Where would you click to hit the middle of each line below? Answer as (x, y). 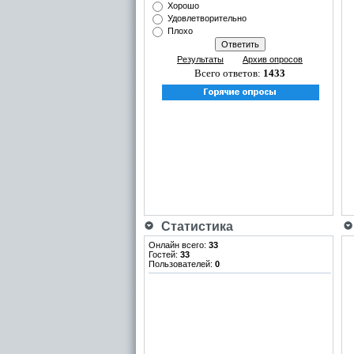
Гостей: (164, 254)
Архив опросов (273, 59)
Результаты (200, 59)
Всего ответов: (229, 73)
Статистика (194, 226)
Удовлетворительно (207, 18)
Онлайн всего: (179, 245)
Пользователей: (182, 264)
